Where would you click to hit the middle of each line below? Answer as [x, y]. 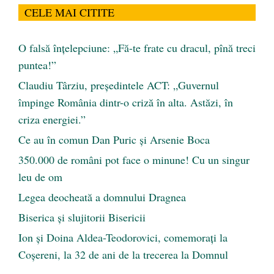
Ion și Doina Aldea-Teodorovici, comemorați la [123, 238]
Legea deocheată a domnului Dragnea [102, 197]
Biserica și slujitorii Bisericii [82, 217]
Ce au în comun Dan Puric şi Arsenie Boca [114, 140]
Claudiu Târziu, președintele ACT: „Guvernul [119, 85]
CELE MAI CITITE [69, 13]
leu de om [40, 177]
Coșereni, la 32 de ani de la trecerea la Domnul [123, 255]
